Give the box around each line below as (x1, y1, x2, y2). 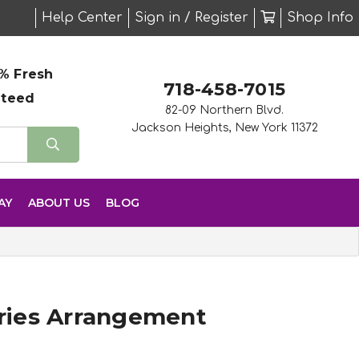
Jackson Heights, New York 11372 (131, 121, 318, 134)
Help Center (42, 10, 123, 25)
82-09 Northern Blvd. (165, 103, 284, 116)
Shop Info (287, 10, 353, 25)
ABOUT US (27, 195, 90, 210)
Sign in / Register (135, 10, 248, 25)
